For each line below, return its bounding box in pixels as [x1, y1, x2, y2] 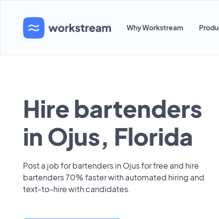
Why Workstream [127, 23, 183, 32]
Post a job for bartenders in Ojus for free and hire [23, 160, 199, 171]
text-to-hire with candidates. [23, 184, 131, 194]
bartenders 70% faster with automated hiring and [23, 172, 204, 182]
